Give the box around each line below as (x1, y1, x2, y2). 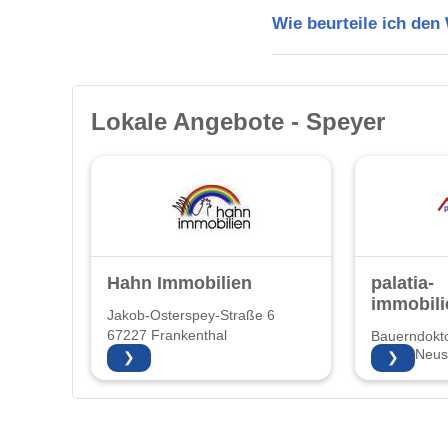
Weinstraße (371, 367, 444, 383)
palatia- (371, 272, 434, 293)
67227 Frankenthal (107, 327, 227, 343)
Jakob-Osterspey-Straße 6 (107, 307, 275, 323)
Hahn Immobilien (107, 272, 252, 293)
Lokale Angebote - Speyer (91, 107, 385, 135)
